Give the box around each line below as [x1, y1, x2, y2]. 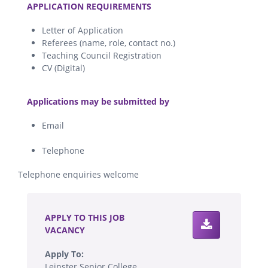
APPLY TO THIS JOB [45, 212, 124, 224]
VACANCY [45, 224, 85, 236]
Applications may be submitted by [27, 96, 169, 108]
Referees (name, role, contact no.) [42, 37, 175, 49]
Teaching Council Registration [42, 50, 162, 62]
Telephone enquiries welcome [18, 169, 139, 181]
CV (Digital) [42, 62, 85, 74]
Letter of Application [42, 25, 123, 36]
